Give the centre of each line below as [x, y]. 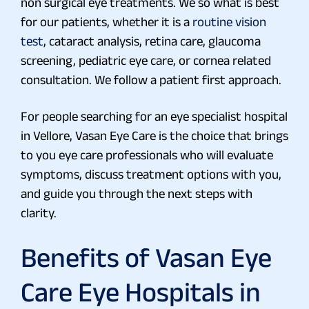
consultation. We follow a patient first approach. [151, 79]
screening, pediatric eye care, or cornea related [146, 60]
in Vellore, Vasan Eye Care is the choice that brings [154, 135]
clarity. [39, 212]
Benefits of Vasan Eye [146, 257]
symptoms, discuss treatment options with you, [151, 174]
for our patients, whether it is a [107, 21]
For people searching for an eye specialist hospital [154, 116]
